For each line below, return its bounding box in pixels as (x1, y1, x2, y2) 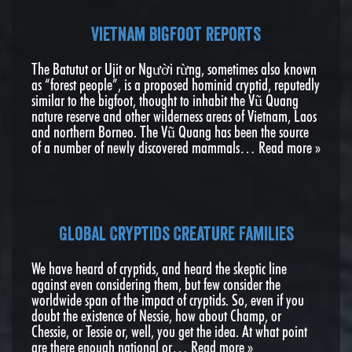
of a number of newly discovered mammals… (31, 137, 258, 157)
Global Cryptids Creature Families (58, 221, 294, 245)
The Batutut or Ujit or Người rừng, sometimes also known (31, 59, 317, 79)
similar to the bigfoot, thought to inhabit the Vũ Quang (31, 90, 299, 110)
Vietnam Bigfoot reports (91, 21, 261, 46)
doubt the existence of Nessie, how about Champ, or (31, 306, 281, 325)
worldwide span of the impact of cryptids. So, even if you (31, 290, 304, 310)
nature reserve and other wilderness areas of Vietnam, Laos (31, 106, 317, 126)
